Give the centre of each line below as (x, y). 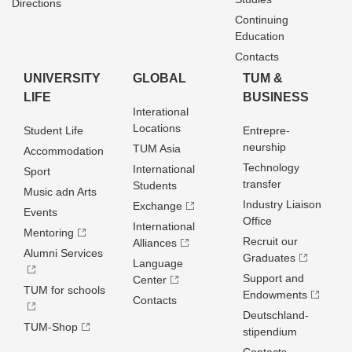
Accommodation (64, 151)
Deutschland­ (275, 315)
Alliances (155, 243)
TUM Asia (157, 148)
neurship (264, 147)
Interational (161, 112)
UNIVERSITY (62, 78)
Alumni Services (63, 253)
